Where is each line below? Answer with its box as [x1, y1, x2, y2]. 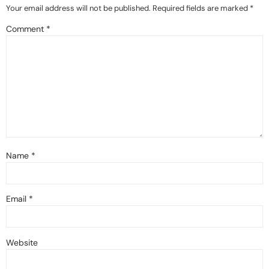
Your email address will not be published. [6, 3, 151, 14]
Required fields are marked [153, 3, 250, 14]
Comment [6, 23, 46, 35]
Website [6, 237, 38, 248]
